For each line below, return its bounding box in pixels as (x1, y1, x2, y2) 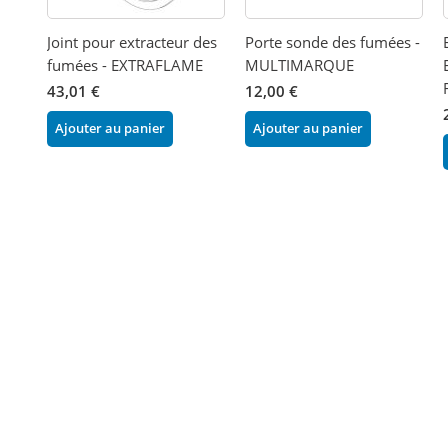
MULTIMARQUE (245, 54, 355, 75)
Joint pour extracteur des (47, 31, 218, 52)
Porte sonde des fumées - (245, 31, 421, 52)
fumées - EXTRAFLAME (47, 54, 204, 75)
